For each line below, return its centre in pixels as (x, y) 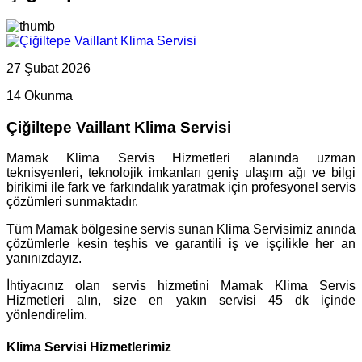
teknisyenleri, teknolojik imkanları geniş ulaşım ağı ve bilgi (181, 173)
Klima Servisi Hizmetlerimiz (89, 347)
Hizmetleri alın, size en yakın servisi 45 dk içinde (181, 301)
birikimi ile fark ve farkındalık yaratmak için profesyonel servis (181, 187)
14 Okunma (40, 95)
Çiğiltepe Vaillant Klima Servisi (119, 127)
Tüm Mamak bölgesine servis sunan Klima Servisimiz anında (181, 229)
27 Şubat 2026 (48, 68)
